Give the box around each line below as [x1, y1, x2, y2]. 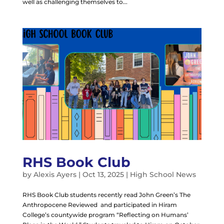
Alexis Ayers [33, 169, 76, 179]
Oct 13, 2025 [82, 169, 124, 179]
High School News [129, 169, 196, 179]
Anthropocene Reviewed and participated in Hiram [22, 200, 177, 208]
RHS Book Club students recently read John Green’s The [22, 190, 190, 198]
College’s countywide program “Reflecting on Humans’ [22, 210, 188, 218]
